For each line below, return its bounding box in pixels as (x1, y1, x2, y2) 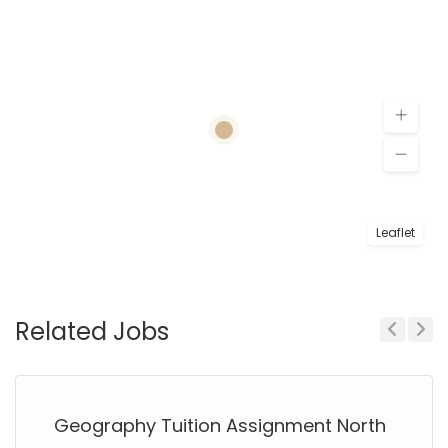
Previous (380, 350, 424, 365)
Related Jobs (15, 315, 169, 348)
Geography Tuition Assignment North (54, 413, 386, 438)
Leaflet (376, 224, 415, 241)
